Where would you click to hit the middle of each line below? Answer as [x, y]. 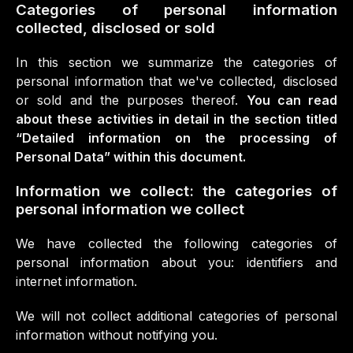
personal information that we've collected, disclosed [176, 81]
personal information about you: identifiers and [176, 262]
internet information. [76, 281]
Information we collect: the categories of [176, 191]
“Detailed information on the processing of [176, 138]
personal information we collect [130, 209]
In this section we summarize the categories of [176, 62]
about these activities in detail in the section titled [176, 119]
